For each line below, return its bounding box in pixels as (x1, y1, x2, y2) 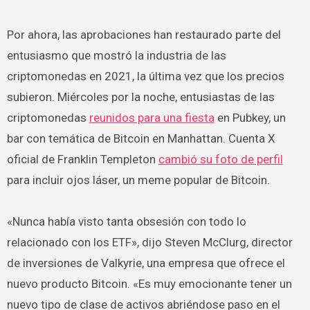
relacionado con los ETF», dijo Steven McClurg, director (6, 235, 293, 249)
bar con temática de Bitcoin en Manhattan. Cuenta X (6, 131, 275, 145)
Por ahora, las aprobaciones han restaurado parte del (6, 28, 281, 42)
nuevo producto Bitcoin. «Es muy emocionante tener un (6, 277, 292, 291)
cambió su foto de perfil (158, 152, 283, 166)
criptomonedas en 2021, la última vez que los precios (6, 69, 284, 83)
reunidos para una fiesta (89, 111, 215, 125)
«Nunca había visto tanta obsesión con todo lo (6, 215, 246, 228)
